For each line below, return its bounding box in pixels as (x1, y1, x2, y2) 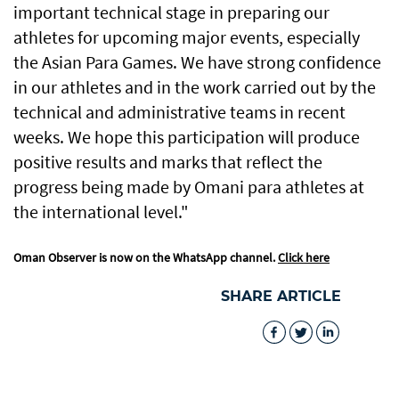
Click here (278, 249, 330, 266)
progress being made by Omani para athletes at (13, 175, 364, 199)
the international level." (13, 200, 189, 224)
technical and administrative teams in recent (13, 101, 346, 124)
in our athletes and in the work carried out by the (13, 76, 376, 99)
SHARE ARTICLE (221, 288, 341, 305)
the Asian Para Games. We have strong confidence (13, 51, 381, 74)
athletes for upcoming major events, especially (13, 26, 360, 49)
